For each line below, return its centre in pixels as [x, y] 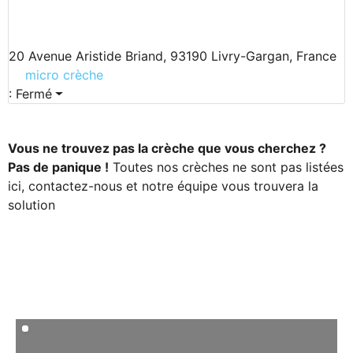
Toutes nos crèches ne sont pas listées [226, 167]
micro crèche [64, 75]
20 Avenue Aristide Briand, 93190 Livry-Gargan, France [173, 56]
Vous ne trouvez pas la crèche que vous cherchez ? [167, 149]
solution [32, 205]
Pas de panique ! [58, 167]
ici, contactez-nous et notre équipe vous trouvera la [163, 186]
